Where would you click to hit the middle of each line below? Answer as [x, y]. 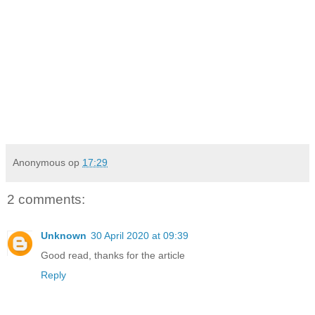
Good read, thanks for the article [113, 256]
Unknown [64, 236]
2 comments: [46, 199]
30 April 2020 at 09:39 [140, 236]
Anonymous [39, 162]
